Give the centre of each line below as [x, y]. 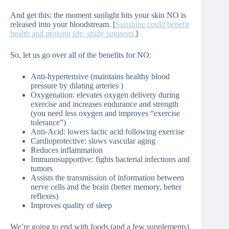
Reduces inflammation [67, 150]
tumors [42, 169]
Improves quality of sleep [71, 205]
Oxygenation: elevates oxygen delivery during [105, 95]
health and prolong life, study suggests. [73, 34]
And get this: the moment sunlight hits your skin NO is [98, 15]
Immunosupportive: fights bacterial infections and [110, 159]
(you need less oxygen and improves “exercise [105, 113]
